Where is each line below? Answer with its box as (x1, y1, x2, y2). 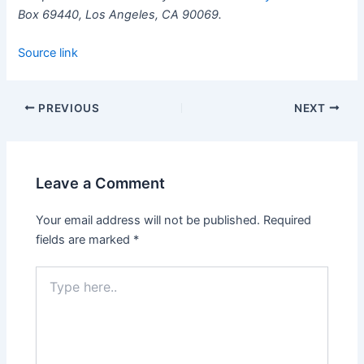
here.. (35, 283, 66, 297)
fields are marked (36, 232, 134, 247)
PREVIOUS (35, 101, 100, 115)
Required (263, 212, 312, 227)
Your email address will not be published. (36, 212, 261, 227)
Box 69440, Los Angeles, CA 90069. (18, 6, 223, 22)
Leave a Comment (36, 174, 166, 193)
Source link (18, 45, 79, 60)
